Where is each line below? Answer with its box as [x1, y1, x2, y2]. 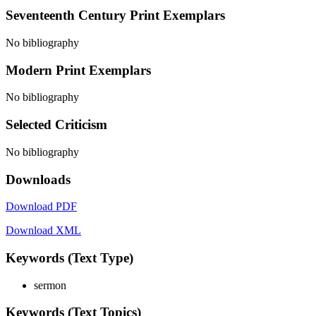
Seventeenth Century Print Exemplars [6, 8, 225, 23]
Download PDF [6, 200, 77, 213]
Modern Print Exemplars [6, 62, 151, 78]
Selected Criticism [6, 117, 107, 133]
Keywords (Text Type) [6, 250, 133, 265]
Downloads [6, 171, 71, 187]
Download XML [6, 224, 81, 237]
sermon [34, 279, 66, 291]
